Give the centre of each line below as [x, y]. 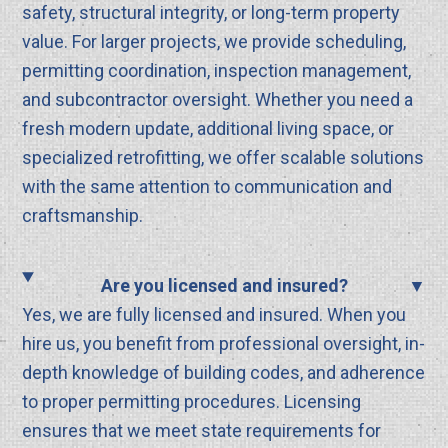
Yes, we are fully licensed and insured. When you [214, 315]
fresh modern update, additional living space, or [208, 129]
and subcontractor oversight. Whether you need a [218, 100]
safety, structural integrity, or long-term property [211, 13]
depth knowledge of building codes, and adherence [224, 373]
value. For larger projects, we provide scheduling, [214, 42]
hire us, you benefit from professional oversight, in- [224, 344]
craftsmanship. [83, 216]
